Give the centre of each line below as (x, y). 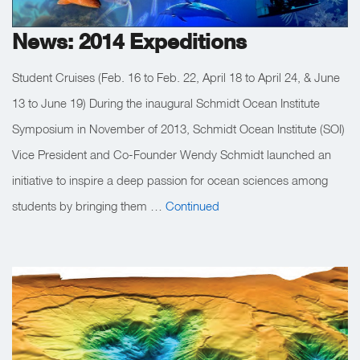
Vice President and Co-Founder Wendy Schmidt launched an (172, 154)
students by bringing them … (89, 205)
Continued (192, 205)
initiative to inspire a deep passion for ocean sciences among (170, 180)
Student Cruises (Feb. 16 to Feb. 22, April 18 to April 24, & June (176, 77)
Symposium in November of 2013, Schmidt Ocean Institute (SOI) (178, 128)
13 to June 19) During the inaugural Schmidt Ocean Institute (166, 102)
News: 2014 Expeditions (129, 41)
